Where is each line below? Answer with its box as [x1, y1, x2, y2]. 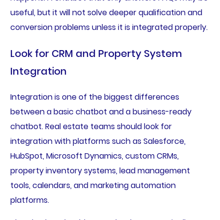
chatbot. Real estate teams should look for [10, 121, 172, 133]
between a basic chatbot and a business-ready [10, 106, 192, 118]
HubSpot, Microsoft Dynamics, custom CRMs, [10, 150, 179, 162]
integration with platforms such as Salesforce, [10, 136, 186, 147]
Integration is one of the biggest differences [10, 91, 179, 103]
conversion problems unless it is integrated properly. [10, 22, 208, 33]
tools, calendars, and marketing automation [10, 180, 176, 192]
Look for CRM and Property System [10, 47, 182, 61]
